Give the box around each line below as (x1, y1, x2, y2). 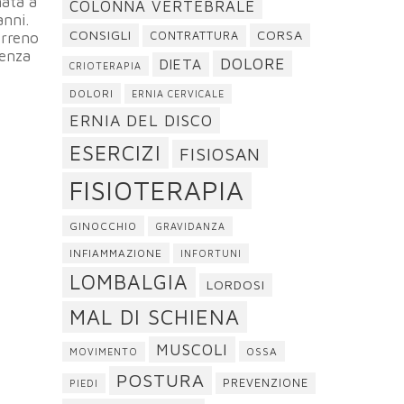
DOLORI (69, 87, 114, 99)
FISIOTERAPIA (69, 175, 244, 206)
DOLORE (219, 54, 285, 73)
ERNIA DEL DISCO (69, 111, 213, 130)
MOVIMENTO (69, 346, 138, 357)
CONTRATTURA (149, 29, 239, 42)
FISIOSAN (179, 143, 261, 164)
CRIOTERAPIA (69, 60, 142, 71)
